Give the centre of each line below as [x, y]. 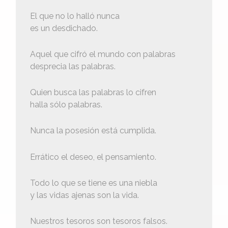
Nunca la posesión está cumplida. [93, 131]
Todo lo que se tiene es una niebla [93, 183]
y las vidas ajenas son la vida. [84, 195]
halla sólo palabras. [66, 105]
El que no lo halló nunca [75, 16]
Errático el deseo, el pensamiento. [93, 157]
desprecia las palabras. [73, 66]
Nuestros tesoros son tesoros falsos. [98, 221]
